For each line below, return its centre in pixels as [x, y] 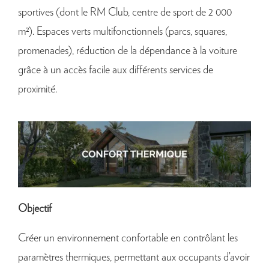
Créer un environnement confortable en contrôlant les [128, 238]
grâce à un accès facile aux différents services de [116, 70]
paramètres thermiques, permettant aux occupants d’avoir [134, 257]
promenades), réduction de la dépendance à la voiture [128, 51]
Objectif [35, 209]
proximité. [38, 89]
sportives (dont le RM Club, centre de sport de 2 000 [125, 12]
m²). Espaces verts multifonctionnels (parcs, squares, [122, 32]
